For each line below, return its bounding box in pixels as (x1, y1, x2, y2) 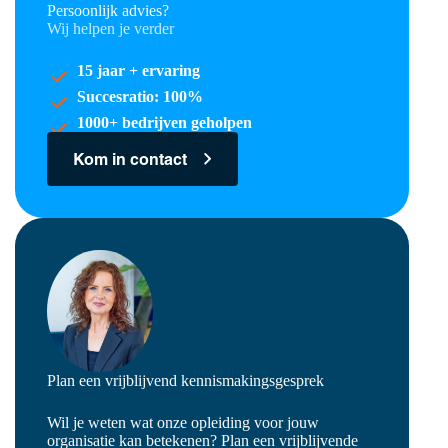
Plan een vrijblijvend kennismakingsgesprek (46, 372, 324, 390)
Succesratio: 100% (76, 88, 203, 105)
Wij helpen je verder (46, 20, 174, 37)
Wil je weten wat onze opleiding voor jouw (46, 414, 319, 432)
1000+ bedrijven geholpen (76, 114, 252, 131)
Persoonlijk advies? (46, 2, 169, 19)
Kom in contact (72, 149, 187, 169)
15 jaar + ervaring (76, 62, 200, 79)
